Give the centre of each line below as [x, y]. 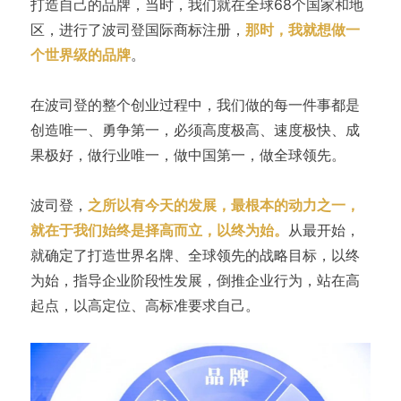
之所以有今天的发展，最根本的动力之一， [223, 205]
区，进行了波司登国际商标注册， [137, 30]
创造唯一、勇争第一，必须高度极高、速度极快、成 [195, 130]
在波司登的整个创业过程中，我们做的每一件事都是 [195, 105]
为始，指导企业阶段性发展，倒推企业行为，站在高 [195, 280]
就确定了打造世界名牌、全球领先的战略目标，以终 [195, 255]
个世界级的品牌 [80, 55]
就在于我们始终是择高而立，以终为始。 [159, 230]
